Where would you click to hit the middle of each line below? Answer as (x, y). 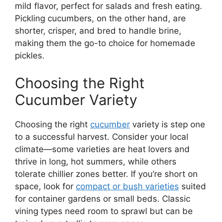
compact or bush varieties (127, 186)
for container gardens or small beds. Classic (103, 198)
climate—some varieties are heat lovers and (102, 149)
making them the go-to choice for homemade (105, 43)
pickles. (30, 56)
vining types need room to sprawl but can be (104, 211)
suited (193, 186)
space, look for (45, 186)
